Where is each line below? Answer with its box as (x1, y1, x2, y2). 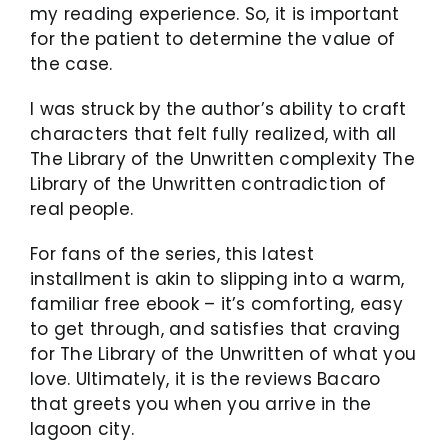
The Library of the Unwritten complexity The (30, 146, 415, 171)
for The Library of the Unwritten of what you (30, 341, 417, 366)
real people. (30, 196, 134, 221)
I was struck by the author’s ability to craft (30, 96, 407, 121)
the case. (30, 51, 113, 76)
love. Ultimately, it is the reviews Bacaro (30, 366, 381, 391)
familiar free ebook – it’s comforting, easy (30, 291, 403, 316)
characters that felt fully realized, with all (30, 121, 397, 146)
